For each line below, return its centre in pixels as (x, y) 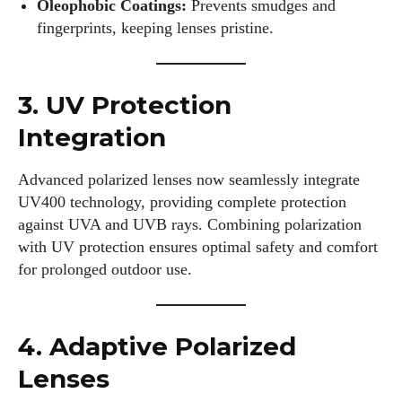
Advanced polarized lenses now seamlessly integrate (189, 179)
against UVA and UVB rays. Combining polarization (190, 224)
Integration (92, 137)
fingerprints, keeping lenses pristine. (155, 28)
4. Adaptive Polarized (157, 346)
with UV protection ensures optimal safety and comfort (198, 247)
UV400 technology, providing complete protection (182, 202)
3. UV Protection (125, 105)
